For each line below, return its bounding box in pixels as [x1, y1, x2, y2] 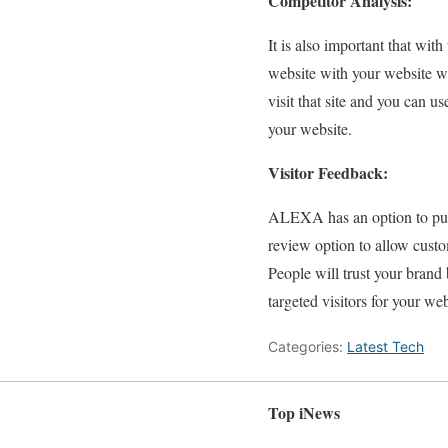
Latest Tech [347, 338, 424, 355]
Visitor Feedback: [268, 161, 388, 184]
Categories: [268, 338, 347, 355]
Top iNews [268, 401, 340, 424]
